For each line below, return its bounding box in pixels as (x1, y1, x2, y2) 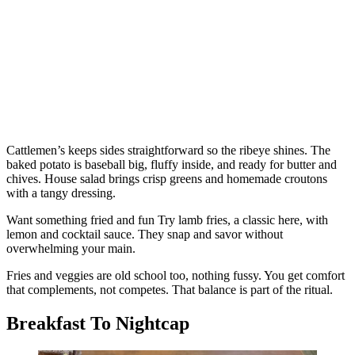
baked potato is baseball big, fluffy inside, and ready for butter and (6, 158, 337, 172)
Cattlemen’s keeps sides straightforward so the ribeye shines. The (6, 143, 330, 158)
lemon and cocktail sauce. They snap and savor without (6, 227, 283, 242)
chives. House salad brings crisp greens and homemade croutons (6, 172, 327, 186)
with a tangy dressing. (6, 186, 116, 200)
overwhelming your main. (6, 242, 136, 256)
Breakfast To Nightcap (6, 313, 189, 334)
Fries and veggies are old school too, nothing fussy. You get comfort (6, 269, 345, 283)
